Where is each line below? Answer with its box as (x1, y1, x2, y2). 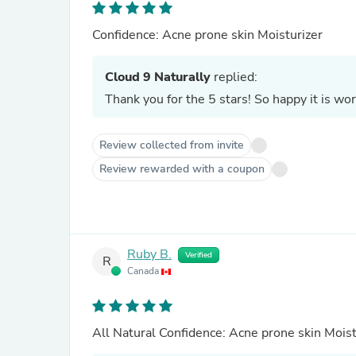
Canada (127, 265, 161, 277)
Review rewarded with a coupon (99, 161, 265, 176)
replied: (211, 68, 257, 86)
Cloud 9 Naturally (105, 68, 211, 86)
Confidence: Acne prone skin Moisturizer (162, 26, 323, 44)
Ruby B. (127, 246, 172, 264)
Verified (185, 250, 212, 261)
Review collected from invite (99, 137, 244, 153)
